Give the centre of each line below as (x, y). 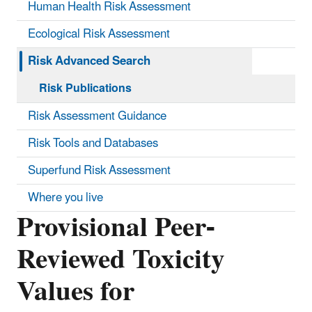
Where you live (65, 197)
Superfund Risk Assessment (99, 170)
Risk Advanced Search (89, 61)
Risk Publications (85, 88)
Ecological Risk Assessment (99, 34)
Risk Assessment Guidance (97, 116)
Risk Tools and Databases (93, 143)
